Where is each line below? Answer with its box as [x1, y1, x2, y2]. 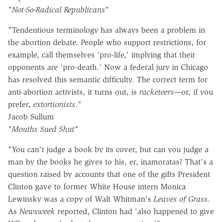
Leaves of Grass [154, 194, 208, 204]
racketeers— [139, 87, 181, 97]
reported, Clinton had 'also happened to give [55, 207, 214, 217]
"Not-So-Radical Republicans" [8, 5, 109, 15]
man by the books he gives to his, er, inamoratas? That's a [8, 157, 213, 167]
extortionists [33, 100, 75, 110]
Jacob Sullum [8, 112, 54, 122]
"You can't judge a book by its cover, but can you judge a [8, 145, 209, 155]
